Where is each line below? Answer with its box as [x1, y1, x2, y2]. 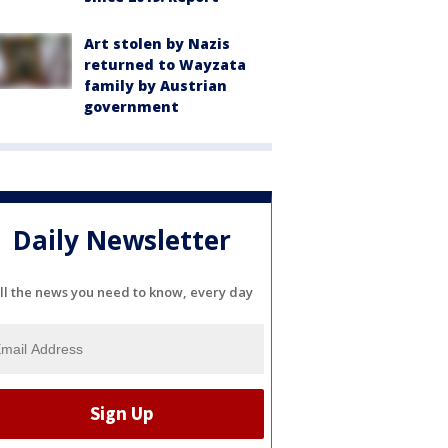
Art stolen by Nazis [84, 34, 230, 53]
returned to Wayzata [84, 55, 246, 74]
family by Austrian [84, 76, 227, 95]
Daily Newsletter [13, 222, 231, 259]
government [84, 97, 179, 116]
